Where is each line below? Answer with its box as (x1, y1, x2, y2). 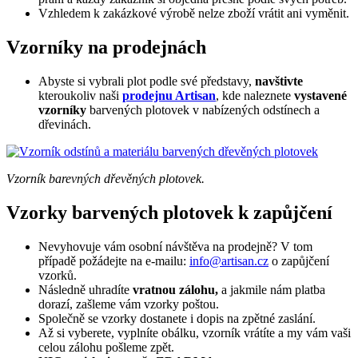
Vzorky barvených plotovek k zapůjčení (6, 202, 332, 224)
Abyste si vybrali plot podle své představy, (38, 74, 255, 89)
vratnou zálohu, (133, 282, 218, 296)
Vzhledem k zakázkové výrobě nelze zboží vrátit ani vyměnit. (38, 6, 349, 21)
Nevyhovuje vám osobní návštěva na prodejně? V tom (38, 239, 312, 253)
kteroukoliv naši (38, 89, 122, 103)
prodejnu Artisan (122, 89, 216, 103)
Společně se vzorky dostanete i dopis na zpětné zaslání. (38, 311, 316, 325)
